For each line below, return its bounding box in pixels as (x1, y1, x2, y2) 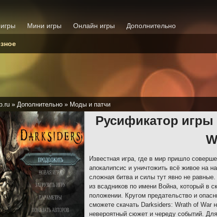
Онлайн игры (73, 22, 115, 30)
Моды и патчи (70, 101, 110, 108)
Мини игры (27, 22, 62, 30)
